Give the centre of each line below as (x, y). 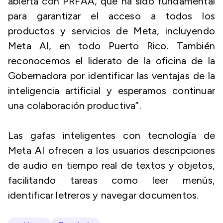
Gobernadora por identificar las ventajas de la (111, 76)
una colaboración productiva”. (75, 106)
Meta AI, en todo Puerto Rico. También (111, 46)
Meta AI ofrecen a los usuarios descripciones (111, 150)
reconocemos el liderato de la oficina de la (111, 61)
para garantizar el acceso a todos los (111, 16)
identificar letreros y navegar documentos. (104, 195)
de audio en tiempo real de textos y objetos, (111, 165)
